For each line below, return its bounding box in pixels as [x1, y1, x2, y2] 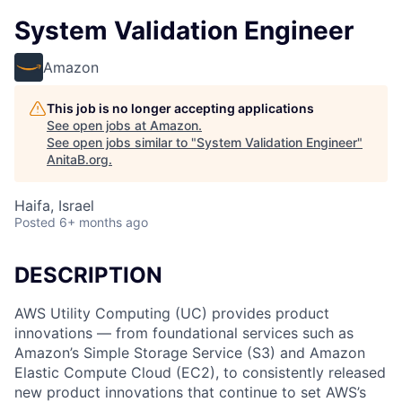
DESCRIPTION [14, 262, 162, 288]
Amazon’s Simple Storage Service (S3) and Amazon [14, 343, 365, 362]
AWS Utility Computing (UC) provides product [14, 303, 329, 322]
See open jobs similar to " [47, 135, 197, 150]
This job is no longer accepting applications [47, 100, 314, 116]
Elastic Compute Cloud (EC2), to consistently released [14, 363, 386, 381]
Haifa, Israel [14, 197, 94, 214]
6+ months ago [59, 214, 148, 230]
